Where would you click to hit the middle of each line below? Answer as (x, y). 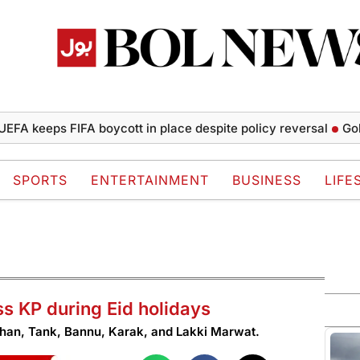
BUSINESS (267, 180)
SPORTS (40, 180)
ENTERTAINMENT (150, 180)
